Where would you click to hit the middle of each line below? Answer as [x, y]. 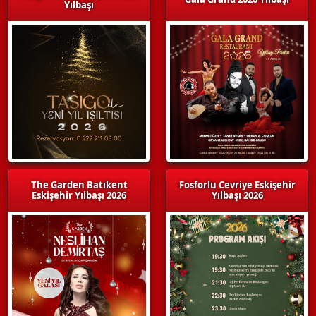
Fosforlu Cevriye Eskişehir [237, 184]
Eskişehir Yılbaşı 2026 [79, 195]
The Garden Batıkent [79, 184]
